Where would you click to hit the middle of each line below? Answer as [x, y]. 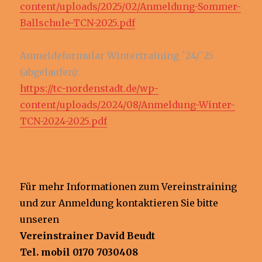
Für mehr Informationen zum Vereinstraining [129, 186]
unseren [40, 219]
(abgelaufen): [50, 72]
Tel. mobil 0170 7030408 [79, 252]
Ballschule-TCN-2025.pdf [78, 23]
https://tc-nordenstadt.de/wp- [89, 88]
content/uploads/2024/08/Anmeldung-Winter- [128, 104]
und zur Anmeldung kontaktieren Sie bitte [119, 203]
